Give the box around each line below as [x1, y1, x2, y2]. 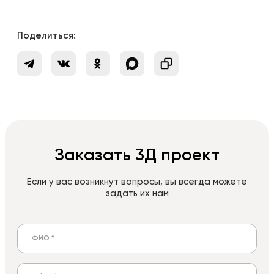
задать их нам [105, 189, 169, 199]
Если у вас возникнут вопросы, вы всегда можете [27, 177, 247, 187]
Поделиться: [17, 31, 76, 41]
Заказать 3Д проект [54, 147, 220, 165]
